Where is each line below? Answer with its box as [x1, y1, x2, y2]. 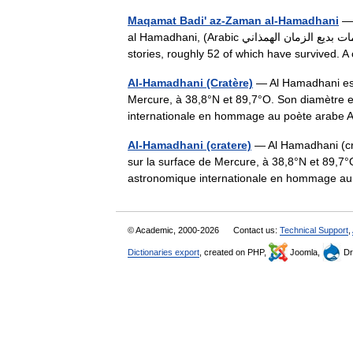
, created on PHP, [199, 247, 269, 257]
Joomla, [288, 247, 322, 257]
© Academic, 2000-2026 [128, 225, 221, 235]
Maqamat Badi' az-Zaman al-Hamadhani [128, 14, 339, 27]
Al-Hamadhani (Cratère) [128, 76, 253, 89]
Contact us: [233, 225, 280, 235]
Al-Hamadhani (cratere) [128, 139, 251, 151]
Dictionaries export [128, 247, 199, 257]
